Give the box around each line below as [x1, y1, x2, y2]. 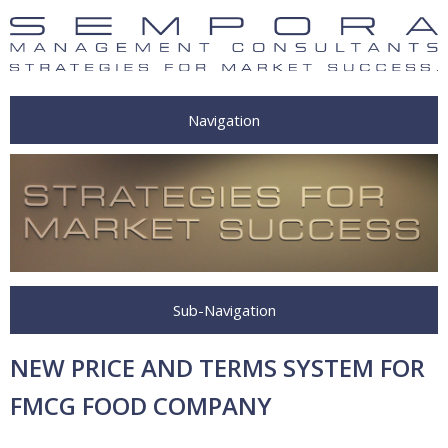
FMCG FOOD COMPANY [10, 389, 272, 423]
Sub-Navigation [172, 300, 276, 321]
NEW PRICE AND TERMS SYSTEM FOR [10, 351, 425, 385]
